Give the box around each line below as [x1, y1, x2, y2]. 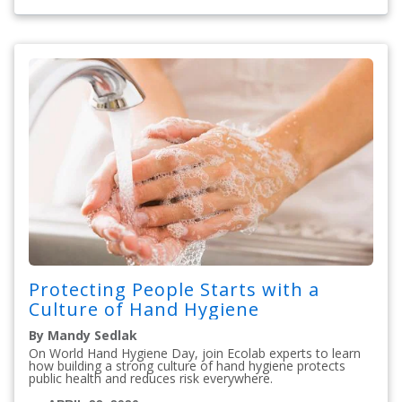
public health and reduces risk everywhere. [29, 369, 273, 387]
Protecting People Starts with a [29, 276, 319, 301]
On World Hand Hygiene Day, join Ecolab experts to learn [29, 344, 361, 362]
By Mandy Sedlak [29, 326, 137, 344]
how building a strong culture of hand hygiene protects [29, 356, 345, 374]
